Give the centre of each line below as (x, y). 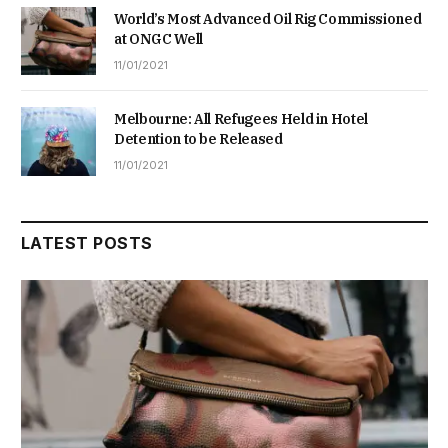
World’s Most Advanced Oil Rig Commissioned (268, 19)
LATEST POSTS (87, 242)
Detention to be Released (198, 139)
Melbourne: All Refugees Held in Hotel (241, 119)
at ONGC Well (158, 39)
